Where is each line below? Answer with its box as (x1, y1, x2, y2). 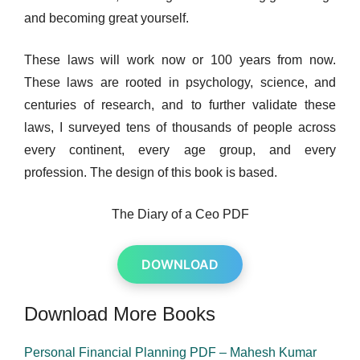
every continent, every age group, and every (24, 143, 336, 157)
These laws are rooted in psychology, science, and (24, 76, 336, 89)
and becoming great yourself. (24, 11, 189, 25)
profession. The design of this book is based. (24, 166, 277, 179)
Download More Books (24, 303, 215, 325)
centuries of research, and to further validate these (24, 98, 336, 112)
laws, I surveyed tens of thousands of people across (24, 121, 336, 134)
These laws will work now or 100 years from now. (24, 53, 336, 67)
